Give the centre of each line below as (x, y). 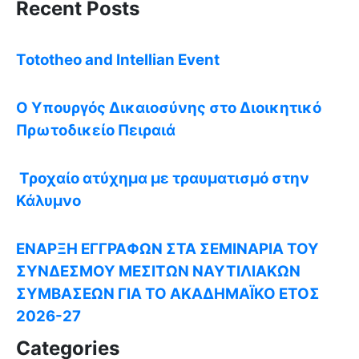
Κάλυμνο (48, 200)
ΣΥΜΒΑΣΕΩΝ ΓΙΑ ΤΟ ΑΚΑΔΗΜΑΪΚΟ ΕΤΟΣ (168, 293)
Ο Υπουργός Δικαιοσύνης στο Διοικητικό (169, 107)
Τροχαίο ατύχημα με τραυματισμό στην (163, 178)
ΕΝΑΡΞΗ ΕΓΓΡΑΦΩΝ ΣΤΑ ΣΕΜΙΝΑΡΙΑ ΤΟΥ (167, 248)
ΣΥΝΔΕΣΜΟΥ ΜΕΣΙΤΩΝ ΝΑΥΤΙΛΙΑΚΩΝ (158, 271)
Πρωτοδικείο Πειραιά (96, 130)
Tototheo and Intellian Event (118, 59)
